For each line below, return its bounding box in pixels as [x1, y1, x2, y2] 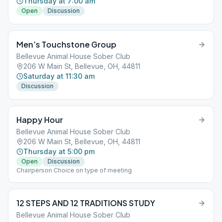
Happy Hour [16, 114, 63, 125]
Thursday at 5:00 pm [23, 147, 95, 156]
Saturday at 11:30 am [23, 72, 95, 80]
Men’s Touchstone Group [16, 39, 116, 50]
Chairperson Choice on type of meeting [16, 166, 132, 174]
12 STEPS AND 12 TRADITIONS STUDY [16, 198, 155, 208]
